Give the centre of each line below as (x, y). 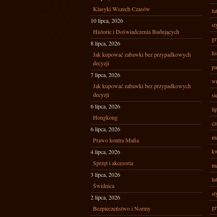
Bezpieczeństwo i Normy (122, 208)
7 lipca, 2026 (105, 75)
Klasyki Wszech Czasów (122, 9)
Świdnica (104, 186)
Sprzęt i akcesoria (113, 163)
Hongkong (105, 117)
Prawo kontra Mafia (116, 140)
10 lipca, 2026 (107, 20)
